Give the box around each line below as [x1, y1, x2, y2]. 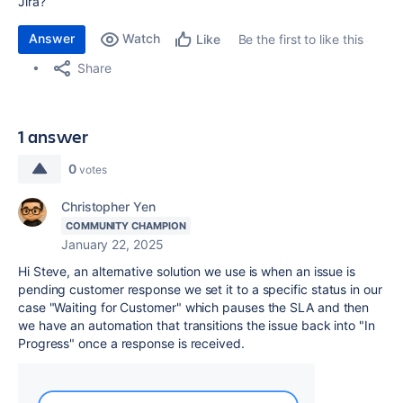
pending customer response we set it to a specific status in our [18, 282, 382, 297]
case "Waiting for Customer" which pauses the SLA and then [18, 300, 370, 315]
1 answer [18, 124, 89, 148]
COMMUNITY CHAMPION [66, 219, 186, 232]
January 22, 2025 [61, 237, 164, 252]
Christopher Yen [61, 199, 156, 214]
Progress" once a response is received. [18, 336, 245, 351]
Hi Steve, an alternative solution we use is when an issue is [18, 264, 355, 279]
